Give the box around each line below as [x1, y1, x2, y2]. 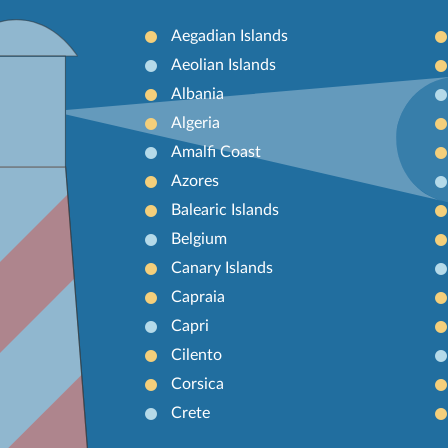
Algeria [170, 114, 220, 131]
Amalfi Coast [170, 143, 261, 160]
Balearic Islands [170, 201, 279, 218]
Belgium [170, 230, 227, 247]
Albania [170, 85, 224, 102]
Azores [170, 172, 219, 189]
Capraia [170, 288, 225, 305]
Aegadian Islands [170, 27, 288, 44]
